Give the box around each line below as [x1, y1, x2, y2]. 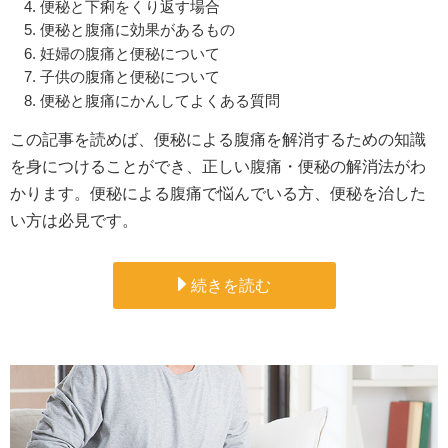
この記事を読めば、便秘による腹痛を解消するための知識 [10, 130, 426, 148]
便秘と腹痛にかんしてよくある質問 [40, 91, 280, 109]
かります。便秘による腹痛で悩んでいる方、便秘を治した [10, 184, 426, 202]
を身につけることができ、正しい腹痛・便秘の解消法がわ [10, 157, 426, 175]
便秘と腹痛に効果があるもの [40, 21, 235, 39]
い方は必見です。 [10, 211, 138, 229]
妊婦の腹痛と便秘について [40, 44, 220, 62]
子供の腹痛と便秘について [40, 68, 220, 86]
